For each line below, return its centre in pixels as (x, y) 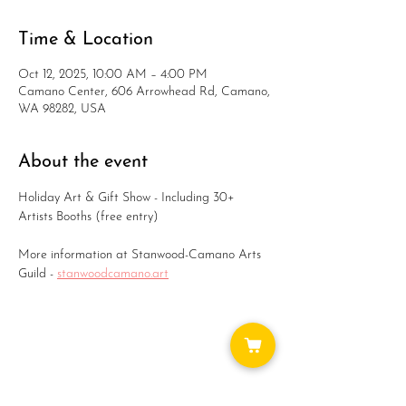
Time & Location (86, 40)
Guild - (38, 274)
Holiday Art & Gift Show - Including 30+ (128, 198)
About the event (83, 162)
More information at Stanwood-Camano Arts (141, 255)
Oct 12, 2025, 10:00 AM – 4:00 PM (113, 75)
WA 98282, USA (62, 109)
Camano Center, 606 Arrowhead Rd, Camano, (144, 92)
